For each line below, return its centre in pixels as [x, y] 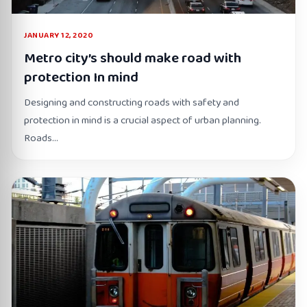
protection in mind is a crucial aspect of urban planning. [143, 121]
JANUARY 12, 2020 [59, 35]
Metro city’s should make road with [133, 58]
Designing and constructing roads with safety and [132, 103]
